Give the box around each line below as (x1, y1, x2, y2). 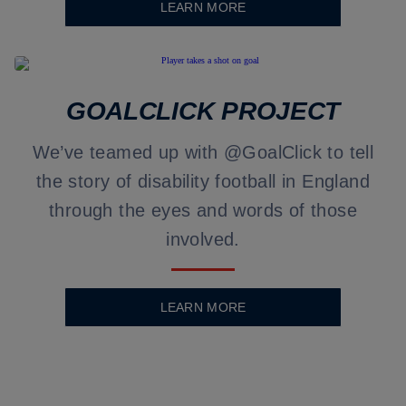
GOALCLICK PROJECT (65, 97, 341, 125)
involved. (166, 229, 240, 249)
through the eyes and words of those (49, 200, 357, 220)
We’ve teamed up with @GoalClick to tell (32, 142, 374, 162)
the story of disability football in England (35, 171, 371, 191)
